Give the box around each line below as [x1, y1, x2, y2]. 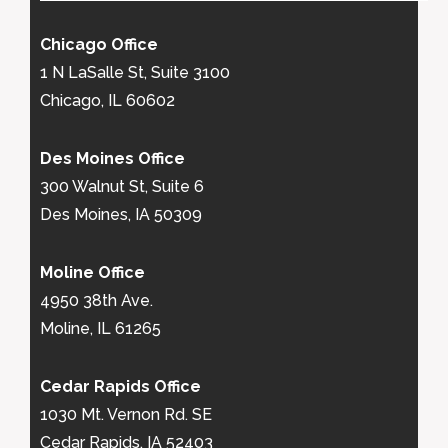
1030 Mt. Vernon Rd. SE [40, 405, 212, 424]
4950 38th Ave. [40, 291, 153, 310]
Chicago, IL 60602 [40, 91, 175, 110]
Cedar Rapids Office [40, 377, 201, 396]
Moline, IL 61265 [40, 319, 161, 338]
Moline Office [40, 263, 145, 282]
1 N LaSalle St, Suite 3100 [40, 63, 230, 82]
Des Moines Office [40, 149, 185, 168]
